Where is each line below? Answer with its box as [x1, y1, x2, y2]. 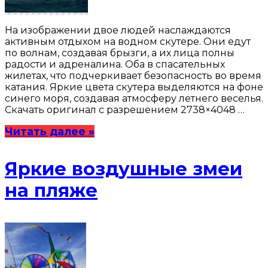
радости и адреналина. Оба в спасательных [5, 58, 225, 70]
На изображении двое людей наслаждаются [5, 24, 231, 36]
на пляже [5, 179, 98, 202]
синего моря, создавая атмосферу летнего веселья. [5, 92, 263, 104]
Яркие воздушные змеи [5, 157, 242, 180]
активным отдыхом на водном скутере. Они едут [5, 35, 251, 47]
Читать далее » [5, 124, 95, 138]
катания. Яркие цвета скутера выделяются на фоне [5, 81, 263, 93]
